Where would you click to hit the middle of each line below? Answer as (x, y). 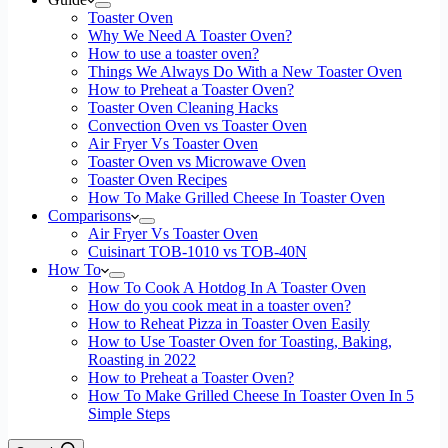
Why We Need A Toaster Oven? (190, 35)
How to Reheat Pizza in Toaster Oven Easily (229, 323)
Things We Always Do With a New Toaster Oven (245, 71)
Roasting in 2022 (142, 359)
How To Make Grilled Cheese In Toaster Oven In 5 (251, 395)
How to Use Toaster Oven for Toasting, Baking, (240, 341)
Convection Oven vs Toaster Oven (197, 125)
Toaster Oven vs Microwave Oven (197, 161)
